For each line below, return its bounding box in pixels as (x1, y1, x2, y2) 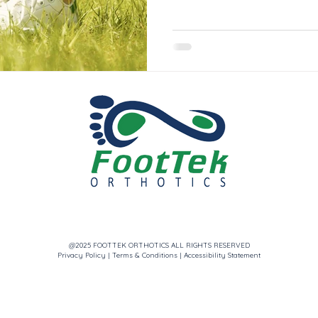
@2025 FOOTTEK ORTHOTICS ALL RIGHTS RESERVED (68, 240, 250, 250)
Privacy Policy (57, 250, 106, 260)
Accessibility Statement (184, 250, 261, 260)
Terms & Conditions (112, 250, 177, 260)
